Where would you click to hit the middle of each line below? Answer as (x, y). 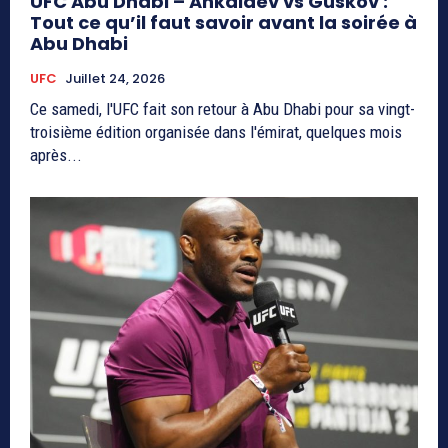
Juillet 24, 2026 (115, 78)
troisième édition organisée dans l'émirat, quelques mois (216, 131)
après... (56, 154)
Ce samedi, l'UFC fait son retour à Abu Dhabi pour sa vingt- (222, 108)
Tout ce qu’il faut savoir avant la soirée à (223, 22)
